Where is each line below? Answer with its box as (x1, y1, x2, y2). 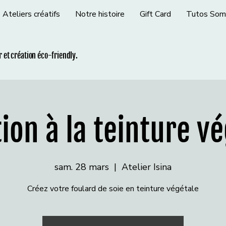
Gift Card (139, 9, 171, 20)
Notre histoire (75, 9, 125, 20)
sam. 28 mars (54, 161, 109, 173)
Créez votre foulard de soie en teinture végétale (27, 183, 199, 194)
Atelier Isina (122, 161, 172, 173)
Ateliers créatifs (2, 9, 60, 20)
